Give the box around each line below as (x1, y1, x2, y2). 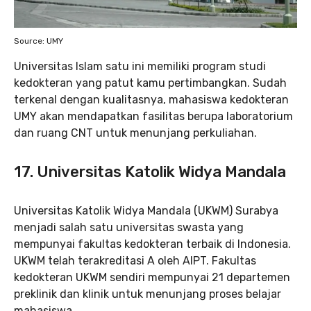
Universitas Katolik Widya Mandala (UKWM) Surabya (14, 204, 278, 218)
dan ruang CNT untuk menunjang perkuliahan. (14, 126, 257, 140)
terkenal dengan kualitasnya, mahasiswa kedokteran (14, 93, 289, 107)
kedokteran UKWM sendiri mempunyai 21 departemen (14, 271, 290, 285)
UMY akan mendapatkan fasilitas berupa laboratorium (14, 110, 293, 124)
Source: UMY (14, 36, 63, 47)
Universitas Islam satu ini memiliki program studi (14, 60, 266, 74)
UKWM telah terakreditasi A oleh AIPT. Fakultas (14, 254, 256, 268)
